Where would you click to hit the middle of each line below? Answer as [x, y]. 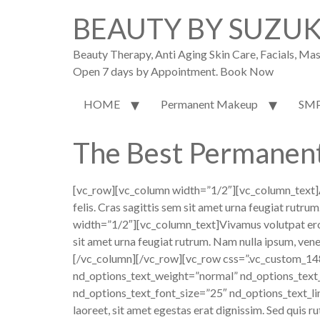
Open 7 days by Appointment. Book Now [173, 71]
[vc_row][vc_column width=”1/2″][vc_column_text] [196, 190]
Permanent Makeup [209, 104]
